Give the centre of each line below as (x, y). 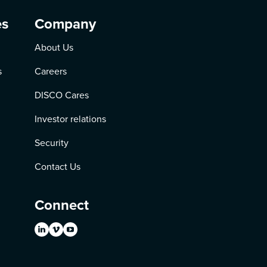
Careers (51, 71)
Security (52, 143)
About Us (54, 47)
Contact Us (58, 167)
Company (66, 24)
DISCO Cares (62, 95)
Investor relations (71, 119)
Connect (62, 205)
